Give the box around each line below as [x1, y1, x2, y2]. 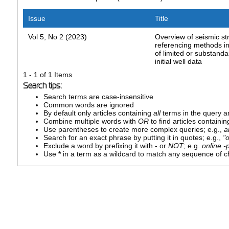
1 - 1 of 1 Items [22, 71, 72, 79]
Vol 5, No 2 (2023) [28, 33, 87, 41]
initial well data [155, 57, 202, 66]
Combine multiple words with [43, 117, 138, 126]
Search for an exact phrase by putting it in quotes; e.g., [43, 133, 223, 142]
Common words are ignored [43, 101, 134, 109]
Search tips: [22, 81, 62, 90]
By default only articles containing [43, 109, 153, 118]
